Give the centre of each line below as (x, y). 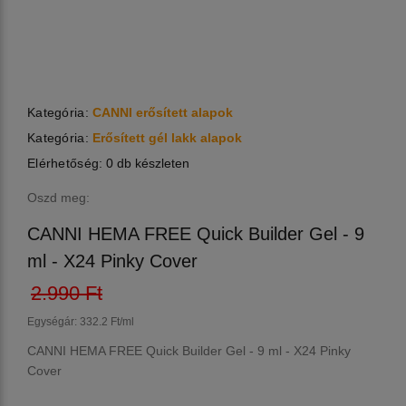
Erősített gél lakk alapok (167, 138)
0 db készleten (146, 163)
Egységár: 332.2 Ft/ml (81, 322)
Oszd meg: (58, 198)
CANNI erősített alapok (162, 112)
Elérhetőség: (65, 163)
